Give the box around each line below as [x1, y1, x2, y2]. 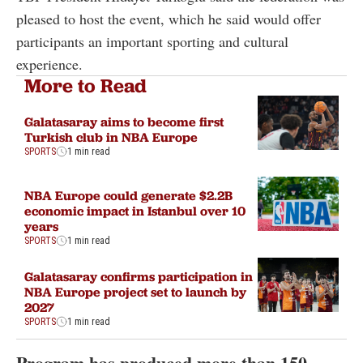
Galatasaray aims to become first [24, 113, 224, 130]
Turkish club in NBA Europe [24, 129, 198, 146]
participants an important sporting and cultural [16, 32, 288, 52]
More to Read [24, 74, 147, 98]
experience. [16, 54, 83, 75]
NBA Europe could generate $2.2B [24, 186, 233, 203]
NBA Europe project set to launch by [24, 283, 246, 300]
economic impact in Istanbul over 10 [24, 202, 246, 219]
